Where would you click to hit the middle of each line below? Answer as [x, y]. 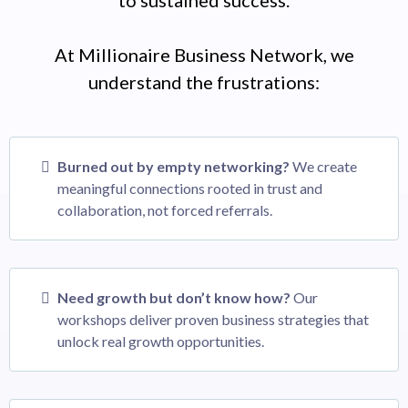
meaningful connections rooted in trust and [190, 188]
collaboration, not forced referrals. [165, 209]
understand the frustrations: [204, 82]
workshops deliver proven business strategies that [213, 319]
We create [323, 166]
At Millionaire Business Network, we [204, 54]
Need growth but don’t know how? [174, 297]
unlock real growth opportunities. [161, 341]
